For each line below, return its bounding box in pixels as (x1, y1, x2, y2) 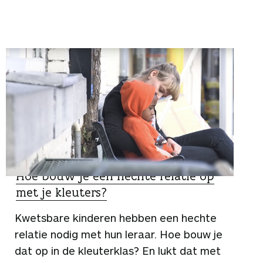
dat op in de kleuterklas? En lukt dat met (15, 244, 221, 258)
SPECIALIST (18, 154, 63, 166)
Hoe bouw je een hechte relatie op (16, 168, 214, 184)
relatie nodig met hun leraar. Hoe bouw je (15, 228, 222, 241)
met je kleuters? (16, 184, 107, 201)
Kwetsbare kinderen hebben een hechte (15, 211, 217, 225)
